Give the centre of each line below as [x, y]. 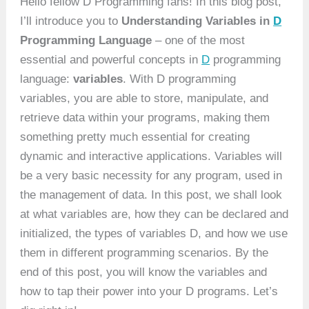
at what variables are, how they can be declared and [154, 214]
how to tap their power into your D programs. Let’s [149, 291]
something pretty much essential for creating [135, 137]
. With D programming [180, 79]
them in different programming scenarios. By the [144, 253]
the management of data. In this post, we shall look [151, 195]
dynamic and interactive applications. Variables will [151, 156]
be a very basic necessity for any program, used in [151, 176]
